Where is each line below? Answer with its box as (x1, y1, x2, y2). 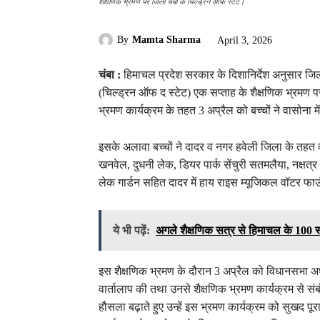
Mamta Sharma (132, 34, 201, 46)
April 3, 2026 (217, 34, 272, 46)
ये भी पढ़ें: (113, 224, 150, 237)
